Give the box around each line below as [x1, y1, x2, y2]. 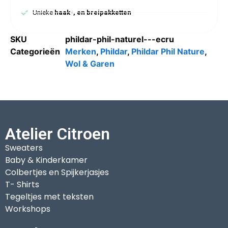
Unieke [32, 9, 53, 17]
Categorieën [10, 46, 60, 57]
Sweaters [5, 142, 43, 154]
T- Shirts [5, 179, 39, 191]
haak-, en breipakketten [52, 9, 131, 17]
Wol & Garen [65, 59, 115, 69]
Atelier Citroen [5, 124, 110, 144]
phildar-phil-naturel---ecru [65, 34, 174, 45]
